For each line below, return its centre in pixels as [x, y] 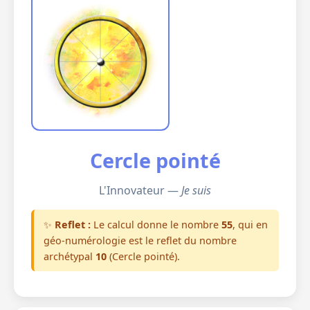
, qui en [250, 225]
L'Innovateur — [140, 190]
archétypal [70, 256]
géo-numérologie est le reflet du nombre [140, 240]
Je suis [196, 190]
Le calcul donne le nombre [156, 225]
